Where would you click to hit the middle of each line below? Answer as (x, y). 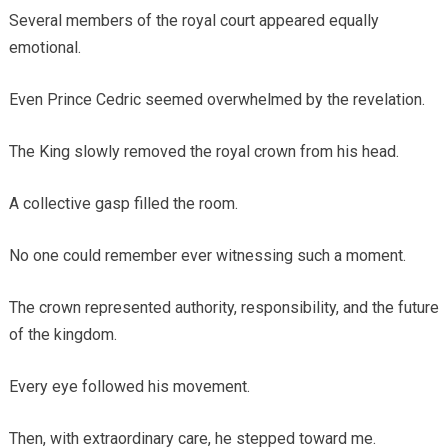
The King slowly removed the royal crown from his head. (203, 151)
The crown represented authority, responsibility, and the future (223, 307)
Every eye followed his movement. (129, 386)
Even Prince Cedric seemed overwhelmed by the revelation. (216, 99)
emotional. (44, 47)
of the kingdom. (62, 334)
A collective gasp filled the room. (123, 203)
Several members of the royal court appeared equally (193, 20)
